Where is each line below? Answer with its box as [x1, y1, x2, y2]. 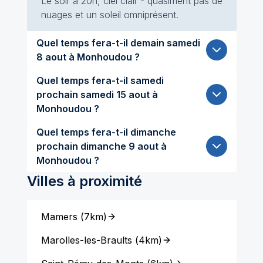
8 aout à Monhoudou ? [36, 51, 140, 63]
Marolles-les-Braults [41, 234, 132, 246]
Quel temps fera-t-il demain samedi [36, 37, 167, 49]
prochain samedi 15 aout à [36, 89, 80, 100]
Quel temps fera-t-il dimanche [36, 126, 176, 138]
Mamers [41, 211, 77, 222]
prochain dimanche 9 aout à [36, 140, 80, 152]
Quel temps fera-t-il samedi [36, 75, 164, 86]
